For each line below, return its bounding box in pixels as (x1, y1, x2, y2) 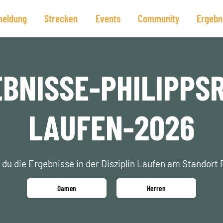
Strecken (44, 12, 78, 24)
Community (137, 12, 179, 24)
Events (95, 12, 120, 24)
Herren (147, 184, 166, 193)
